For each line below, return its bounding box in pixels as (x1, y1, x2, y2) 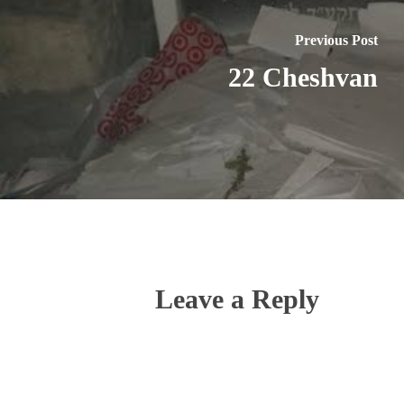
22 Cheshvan (228, 61, 378, 92)
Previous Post (295, 32, 378, 48)
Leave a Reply (155, 284, 319, 315)
